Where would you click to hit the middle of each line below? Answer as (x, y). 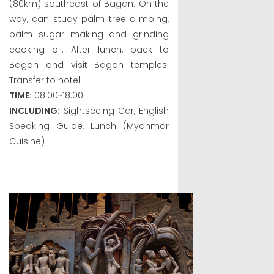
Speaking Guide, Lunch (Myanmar (89, 126)
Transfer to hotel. (46, 80)
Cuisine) (27, 141)
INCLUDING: (35, 110)
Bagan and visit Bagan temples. (89, 65)
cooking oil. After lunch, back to (89, 49)
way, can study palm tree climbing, (89, 19)
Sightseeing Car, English (115, 110)
